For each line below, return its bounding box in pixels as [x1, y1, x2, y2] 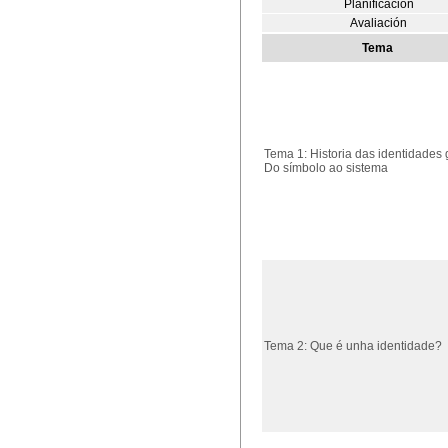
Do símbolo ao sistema [264, 161, 388, 175]
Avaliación [350, 16, 408, 30]
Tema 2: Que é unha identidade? [264, 339, 442, 353]
